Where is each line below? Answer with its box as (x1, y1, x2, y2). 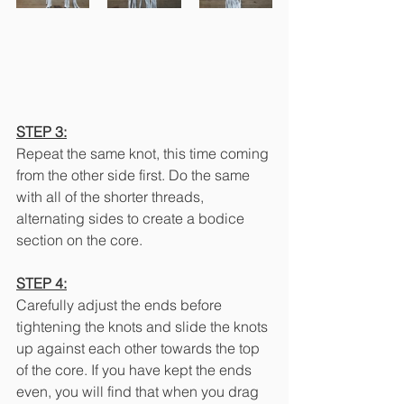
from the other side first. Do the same (16, 166, 253, 185)
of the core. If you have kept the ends (16, 361, 255, 380)
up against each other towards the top (16, 339, 263, 358)
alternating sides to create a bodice (16, 209, 248, 228)
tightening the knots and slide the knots (16, 317, 271, 336)
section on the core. (16, 231, 142, 250)
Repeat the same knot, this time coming (16, 144, 272, 163)
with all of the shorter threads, (16, 188, 207, 207)
